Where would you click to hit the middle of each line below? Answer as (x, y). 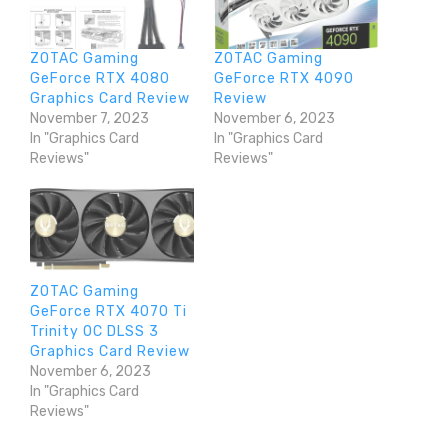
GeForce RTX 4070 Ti (108, 311)
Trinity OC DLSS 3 (94, 331)
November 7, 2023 (89, 119)
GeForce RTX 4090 (284, 79)
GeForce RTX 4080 (100, 79)
